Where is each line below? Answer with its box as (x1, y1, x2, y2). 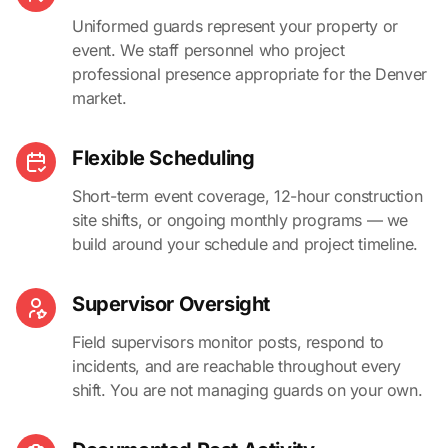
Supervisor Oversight (72, 291, 270, 316)
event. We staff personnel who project (72, 39, 345, 60)
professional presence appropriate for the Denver (72, 63, 427, 84)
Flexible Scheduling (72, 145, 255, 170)
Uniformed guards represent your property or (72, 15, 398, 36)
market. (72, 87, 127, 108)
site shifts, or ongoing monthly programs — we (72, 209, 409, 230)
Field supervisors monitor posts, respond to (72, 331, 384, 352)
